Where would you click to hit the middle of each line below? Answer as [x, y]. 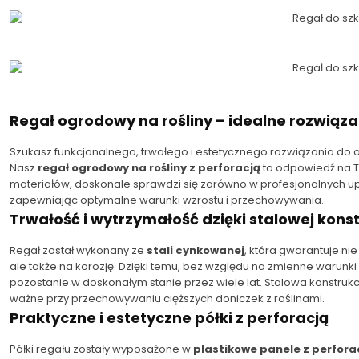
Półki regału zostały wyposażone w [101, 349]
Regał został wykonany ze [78, 250]
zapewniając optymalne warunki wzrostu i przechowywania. [167, 200]
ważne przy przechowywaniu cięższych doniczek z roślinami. [167, 298]
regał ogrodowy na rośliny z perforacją [149, 167]
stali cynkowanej [196, 250]
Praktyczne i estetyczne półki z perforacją [169, 317]
